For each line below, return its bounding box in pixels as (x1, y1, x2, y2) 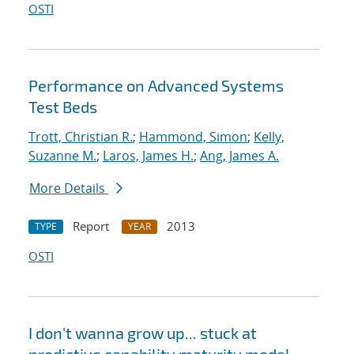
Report (73, 218, 109, 235)
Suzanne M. (28, 147, 96, 165)
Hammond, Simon (139, 128, 247, 146)
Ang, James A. (200, 147, 279, 165)
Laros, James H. (103, 147, 194, 165)
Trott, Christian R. (28, 128, 133, 146)
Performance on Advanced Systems (28, 76, 284, 96)
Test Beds (28, 97, 97, 117)
